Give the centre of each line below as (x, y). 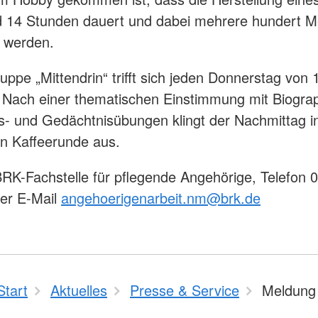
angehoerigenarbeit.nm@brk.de (161, 198)
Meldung (289, 290)
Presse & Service (185, 290)
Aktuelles (79, 290)
